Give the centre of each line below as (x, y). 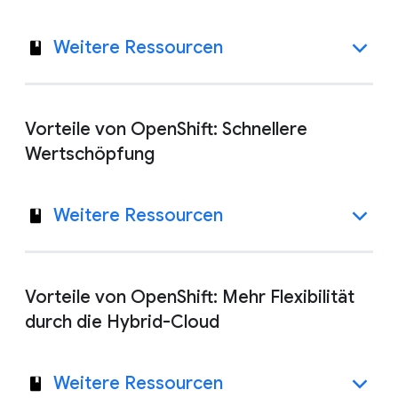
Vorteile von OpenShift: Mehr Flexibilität (190, 297)
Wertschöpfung (90, 154)
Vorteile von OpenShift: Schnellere (166, 129)
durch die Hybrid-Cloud (122, 322)
